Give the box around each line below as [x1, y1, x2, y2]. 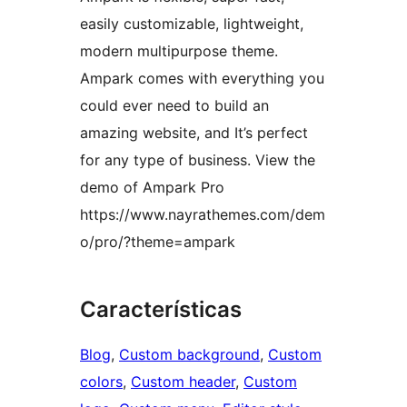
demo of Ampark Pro [80, 178, 224, 197]
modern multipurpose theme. [80, 42, 278, 61]
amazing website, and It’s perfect [80, 124, 308, 143]
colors [80, 372, 123, 392]
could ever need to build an [80, 96, 269, 115]
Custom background [119, 345, 260, 364]
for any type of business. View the [80, 151, 315, 170]
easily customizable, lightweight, [80, 15, 303, 34]
